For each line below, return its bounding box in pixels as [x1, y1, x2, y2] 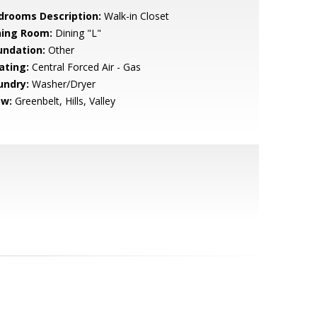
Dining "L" [52, 26, 101, 40]
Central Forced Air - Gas [28, 60, 141, 74]
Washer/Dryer [28, 77, 96, 91]
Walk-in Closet [100, 9, 169, 23]
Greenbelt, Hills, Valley [11, 94, 115, 108]
